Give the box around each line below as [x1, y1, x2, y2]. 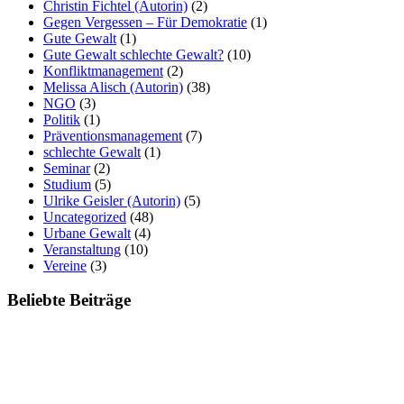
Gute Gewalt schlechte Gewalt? [43, 46, 224, 62]
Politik [43, 111, 80, 127]
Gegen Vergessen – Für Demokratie [43, 14, 247, 30]
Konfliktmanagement [43, 62, 163, 78]
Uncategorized [43, 208, 126, 225]
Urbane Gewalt [43, 225, 131, 241]
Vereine [43, 257, 87, 273]
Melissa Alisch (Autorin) [43, 78, 183, 95]
